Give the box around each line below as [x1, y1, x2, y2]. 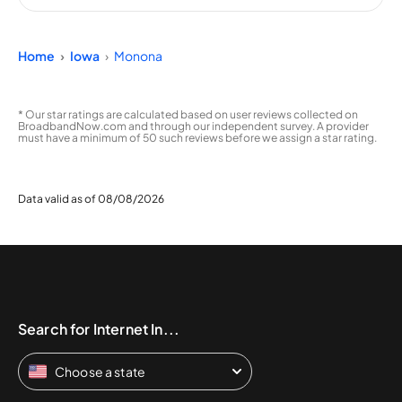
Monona [114, 47, 162, 64]
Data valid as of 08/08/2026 [18, 191, 164, 205]
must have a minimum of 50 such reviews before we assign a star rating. [18, 130, 377, 144]
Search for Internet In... [18, 319, 179, 338]
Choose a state [55, 363, 145, 380]
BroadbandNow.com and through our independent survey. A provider [18, 118, 369, 133]
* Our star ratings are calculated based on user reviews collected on [18, 107, 358, 121]
